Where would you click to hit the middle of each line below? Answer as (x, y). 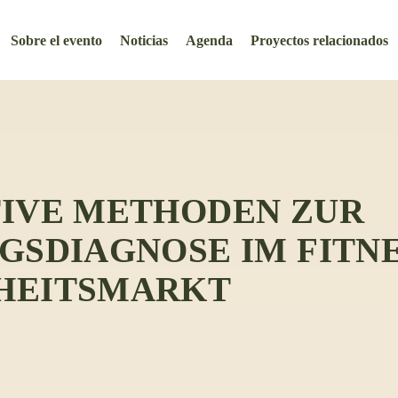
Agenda (209, 40)
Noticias (143, 40)
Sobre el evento (56, 40)
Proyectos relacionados (319, 40)
